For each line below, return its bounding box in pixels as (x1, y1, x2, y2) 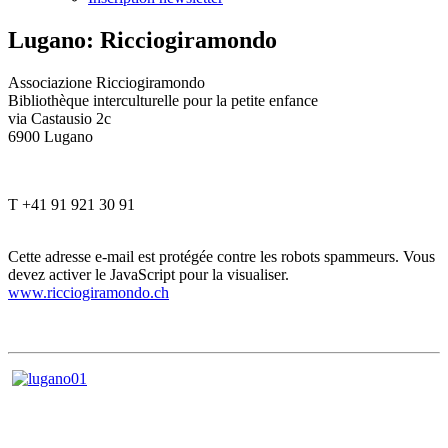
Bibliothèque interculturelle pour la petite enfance (8, 91, 318, 109)
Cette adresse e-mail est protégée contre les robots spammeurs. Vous (8, 247, 435, 265)
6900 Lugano (8, 127, 93, 145)
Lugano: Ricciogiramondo (8, 26, 277, 53)
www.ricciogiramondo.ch (8, 283, 169, 301)
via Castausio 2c (8, 109, 111, 127)
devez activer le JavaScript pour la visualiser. (8, 265, 289, 283)
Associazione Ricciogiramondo (8, 73, 205, 91)
